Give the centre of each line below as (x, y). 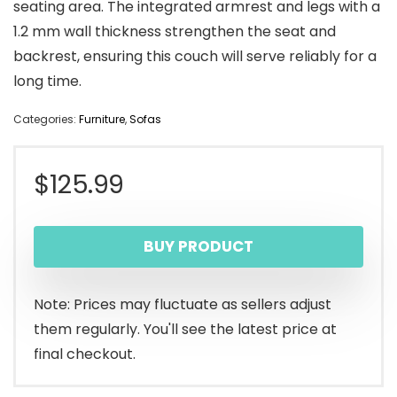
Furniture (102, 120)
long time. (47, 82)
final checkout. (85, 354)
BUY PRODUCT (198, 247)
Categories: (46, 120)
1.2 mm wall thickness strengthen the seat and (175, 32)
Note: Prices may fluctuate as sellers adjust (183, 305)
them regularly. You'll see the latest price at (185, 330)
